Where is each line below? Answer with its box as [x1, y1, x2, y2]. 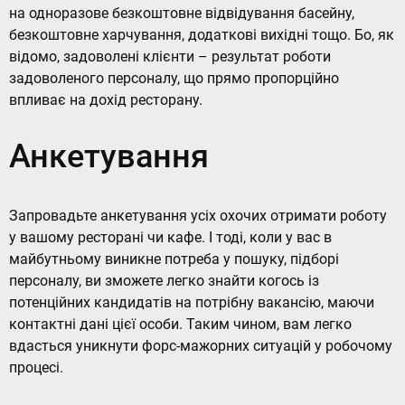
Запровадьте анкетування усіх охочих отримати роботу [9, 206, 387, 224]
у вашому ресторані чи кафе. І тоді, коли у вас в [9, 228, 332, 246]
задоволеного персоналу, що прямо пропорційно [9, 70, 339, 88]
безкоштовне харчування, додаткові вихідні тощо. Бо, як [9, 26, 394, 44]
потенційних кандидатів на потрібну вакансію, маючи [9, 293, 374, 311]
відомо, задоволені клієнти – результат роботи [9, 48, 331, 66]
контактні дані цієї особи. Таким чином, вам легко [9, 315, 352, 333]
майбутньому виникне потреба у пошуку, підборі [9, 250, 339, 268]
